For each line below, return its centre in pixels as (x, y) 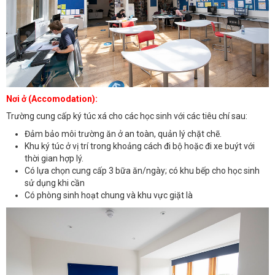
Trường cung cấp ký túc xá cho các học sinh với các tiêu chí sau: (127, 116)
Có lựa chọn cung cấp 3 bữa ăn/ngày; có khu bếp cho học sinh (142, 170)
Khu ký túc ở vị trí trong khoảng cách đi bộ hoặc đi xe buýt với (140, 146)
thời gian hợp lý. (54, 158)
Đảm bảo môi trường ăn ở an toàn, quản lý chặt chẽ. (123, 134)
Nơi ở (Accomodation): (52, 99)
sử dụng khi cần (55, 183)
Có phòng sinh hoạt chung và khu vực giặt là (109, 195)
